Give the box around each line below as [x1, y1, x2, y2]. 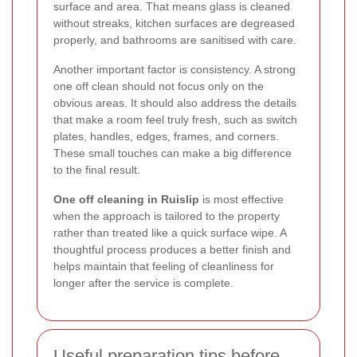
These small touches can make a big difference [53, 147, 292, 160]
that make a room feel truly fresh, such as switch [53, 113, 297, 127]
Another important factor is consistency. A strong [53, 63, 296, 76]
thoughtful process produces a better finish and [53, 243, 291, 257]
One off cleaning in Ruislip [53, 193, 199, 206]
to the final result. [53, 163, 140, 177]
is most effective [199, 193, 284, 206]
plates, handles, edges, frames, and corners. [53, 130, 279, 143]
